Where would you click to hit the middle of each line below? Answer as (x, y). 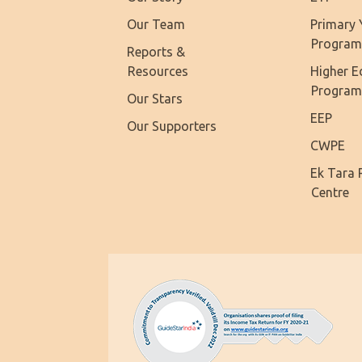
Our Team (156, 24)
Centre (330, 193)
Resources (158, 71)
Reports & (156, 51)
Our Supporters (172, 126)
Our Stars (155, 98)
